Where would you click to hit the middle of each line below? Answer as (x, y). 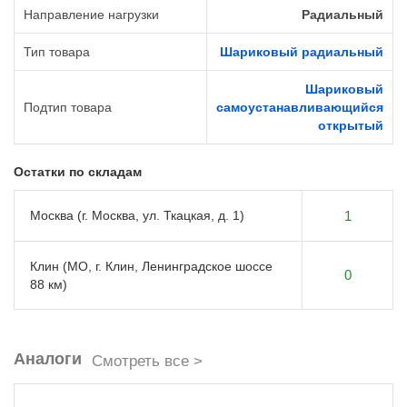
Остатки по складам (78, 172)
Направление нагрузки (91, 15)
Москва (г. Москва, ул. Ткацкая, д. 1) (137, 216)
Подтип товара (68, 108)
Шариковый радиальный (302, 52)
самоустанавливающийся (300, 108)
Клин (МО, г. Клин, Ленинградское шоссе (151, 267)
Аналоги (48, 359)
